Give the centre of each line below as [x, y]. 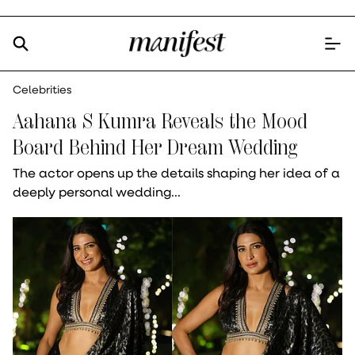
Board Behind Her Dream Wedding [155, 147]
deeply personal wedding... [97, 191]
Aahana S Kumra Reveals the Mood [160, 120]
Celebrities [42, 90]
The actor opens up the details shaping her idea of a [176, 172]
